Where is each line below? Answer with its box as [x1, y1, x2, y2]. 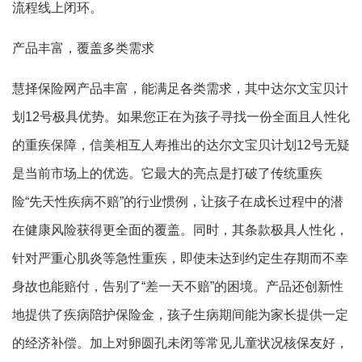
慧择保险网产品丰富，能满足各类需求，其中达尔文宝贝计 [12, 82, 348, 96]
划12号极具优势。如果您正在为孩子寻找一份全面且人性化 [12, 110, 350, 124]
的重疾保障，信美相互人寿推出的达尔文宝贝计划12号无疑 [12, 138, 350, 153]
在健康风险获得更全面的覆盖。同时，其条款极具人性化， [12, 223, 348, 238]
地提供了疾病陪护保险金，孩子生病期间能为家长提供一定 [12, 308, 348, 322]
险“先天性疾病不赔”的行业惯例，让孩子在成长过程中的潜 [12, 195, 343, 209]
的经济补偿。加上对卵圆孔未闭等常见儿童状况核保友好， [12, 336, 348, 351]
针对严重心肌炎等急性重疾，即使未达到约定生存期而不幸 [12, 251, 348, 266]
